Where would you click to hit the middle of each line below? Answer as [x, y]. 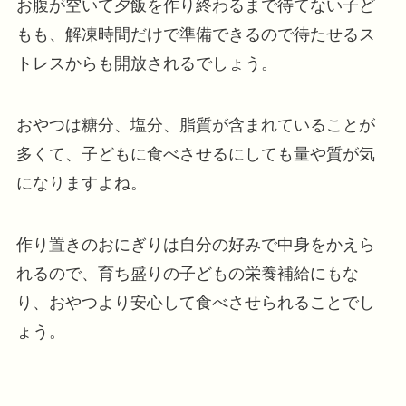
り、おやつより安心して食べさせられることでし [195, 302]
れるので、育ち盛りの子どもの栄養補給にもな [187, 273]
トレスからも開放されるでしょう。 [146, 63]
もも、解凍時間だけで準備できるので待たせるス [195, 34]
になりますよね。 [81, 183]
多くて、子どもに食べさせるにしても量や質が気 [195, 154]
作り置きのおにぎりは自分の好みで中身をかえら [195, 244]
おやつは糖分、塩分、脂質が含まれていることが [195, 125]
